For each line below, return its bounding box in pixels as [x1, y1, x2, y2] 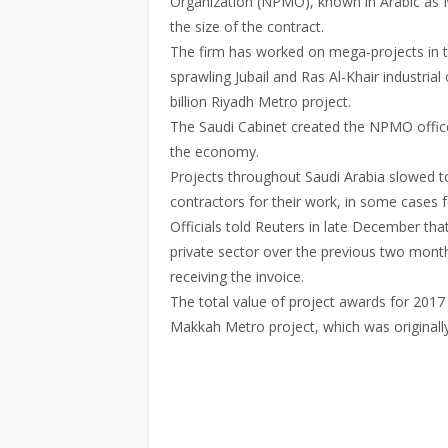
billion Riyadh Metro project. [170, 92, 351, 111]
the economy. [170, 142, 259, 161]
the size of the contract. [170, 17, 324, 36]
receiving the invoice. [170, 267, 304, 286]
